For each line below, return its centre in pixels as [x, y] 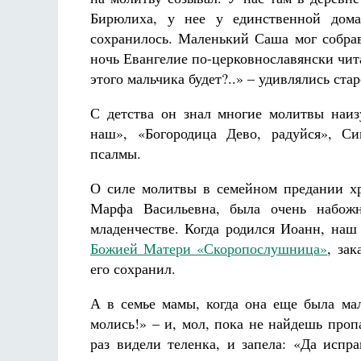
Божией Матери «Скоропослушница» [209, 248]
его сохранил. [133, 268]
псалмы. [116, 153]
